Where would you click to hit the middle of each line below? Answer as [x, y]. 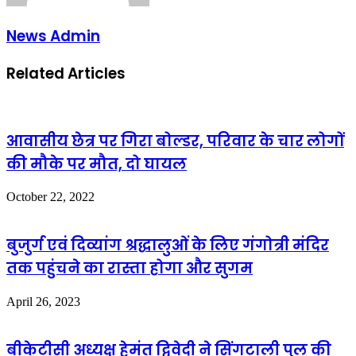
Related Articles [66, 74]
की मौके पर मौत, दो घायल [97, 164]
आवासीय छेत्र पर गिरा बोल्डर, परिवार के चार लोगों [175, 141]
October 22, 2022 [50, 197]
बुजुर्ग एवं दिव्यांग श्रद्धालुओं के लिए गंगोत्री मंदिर [168, 246]
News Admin [53, 36]
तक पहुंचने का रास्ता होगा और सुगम [130, 269]
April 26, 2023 [43, 301]
